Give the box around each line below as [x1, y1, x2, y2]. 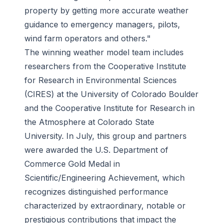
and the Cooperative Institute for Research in [24, 103, 195, 113]
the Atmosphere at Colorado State [24, 116, 154, 127]
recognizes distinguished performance [24, 186, 168, 197]
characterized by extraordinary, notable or [24, 200, 186, 211]
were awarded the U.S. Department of [24, 144, 168, 155]
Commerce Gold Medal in [24, 158, 120, 169]
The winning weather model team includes [24, 47, 184, 57]
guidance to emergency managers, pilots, [24, 19, 180, 29]
